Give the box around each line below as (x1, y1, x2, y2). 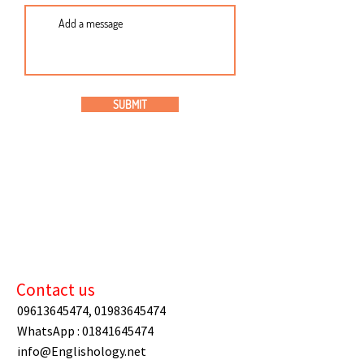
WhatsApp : (17, 323, 82, 339)
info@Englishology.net (17, 343, 146, 359)
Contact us (16, 279, 95, 301)
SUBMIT (113, 97, 147, 111)
